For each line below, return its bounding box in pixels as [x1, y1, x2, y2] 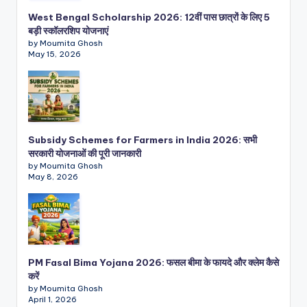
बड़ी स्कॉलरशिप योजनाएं [28, 24, 108, 37]
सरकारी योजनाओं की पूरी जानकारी [28, 147, 141, 160]
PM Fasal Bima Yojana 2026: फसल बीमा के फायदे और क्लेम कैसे [28, 256, 279, 269]
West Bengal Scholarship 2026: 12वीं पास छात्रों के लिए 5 [28, 10, 270, 23]
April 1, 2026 [28, 294, 77, 304]
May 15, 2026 [28, 49, 81, 59]
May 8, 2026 [28, 171, 78, 182]
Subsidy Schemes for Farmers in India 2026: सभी [28, 133, 257, 146]
